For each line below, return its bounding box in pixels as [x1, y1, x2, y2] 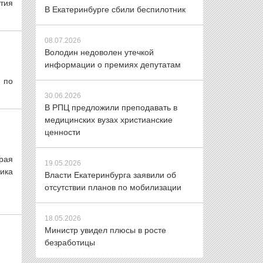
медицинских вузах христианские [45, 115, 173, 124]
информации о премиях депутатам [45, 60, 181, 69]
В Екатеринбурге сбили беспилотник [45, 5, 186, 14]
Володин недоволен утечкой [45, 48, 154, 57]
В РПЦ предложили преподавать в [45, 103, 177, 112]
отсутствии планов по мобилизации [45, 183, 181, 192]
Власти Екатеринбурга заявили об [45, 170, 176, 180]
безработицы [45, 238, 95, 247]
